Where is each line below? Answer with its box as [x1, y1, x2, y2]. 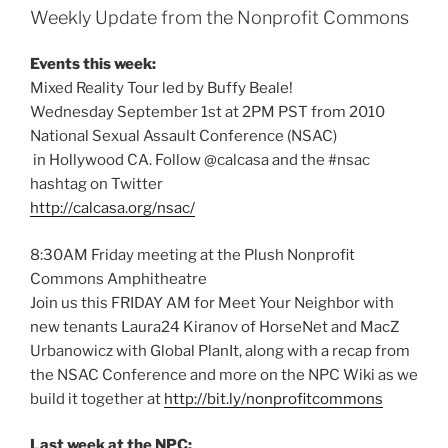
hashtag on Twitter [30, 175, 163, 194]
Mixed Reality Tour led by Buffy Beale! [30, 79, 293, 98]
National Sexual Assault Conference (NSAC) [30, 127, 337, 146]
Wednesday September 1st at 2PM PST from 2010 [30, 103, 385, 122]
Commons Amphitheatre [30, 269, 207, 288]
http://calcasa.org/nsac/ [30, 199, 195, 218]
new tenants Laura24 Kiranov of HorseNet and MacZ [30, 317, 399, 336]
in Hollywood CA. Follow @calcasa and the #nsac [30, 151, 370, 170]
